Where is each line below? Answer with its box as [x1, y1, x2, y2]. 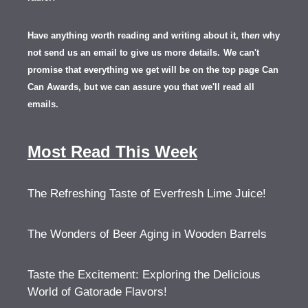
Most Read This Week [27, 142, 197, 161]
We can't [223, 47, 259, 58]
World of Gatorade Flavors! [27, 285, 167, 298]
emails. [27, 98, 58, 109]
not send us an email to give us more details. [27, 47, 220, 58]
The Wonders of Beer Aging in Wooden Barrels [27, 227, 267, 241]
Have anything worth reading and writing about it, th [27, 30, 250, 41]
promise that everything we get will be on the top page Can [27, 64, 278, 75]
